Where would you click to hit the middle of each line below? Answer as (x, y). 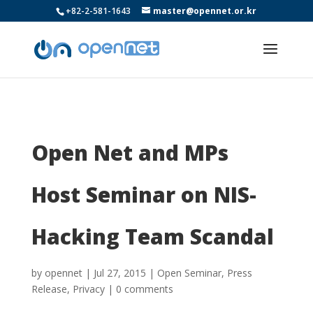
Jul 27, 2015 (119, 273)
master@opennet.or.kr (205, 11)
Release (49, 289)
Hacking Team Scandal (152, 236)
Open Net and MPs (130, 153)
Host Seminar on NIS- (144, 195)
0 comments (144, 289)
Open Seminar (189, 273)
